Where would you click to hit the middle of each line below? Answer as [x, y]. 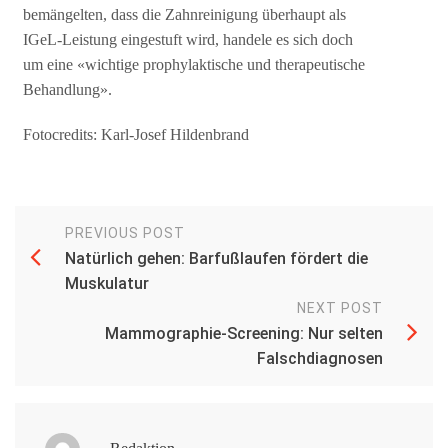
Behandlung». [68, 90]
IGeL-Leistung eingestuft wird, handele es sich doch [188, 40]
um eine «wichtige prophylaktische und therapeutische [194, 65]
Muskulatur [107, 283]
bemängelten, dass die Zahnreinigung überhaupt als [185, 15]
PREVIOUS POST [125, 232]
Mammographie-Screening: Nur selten [244, 333]
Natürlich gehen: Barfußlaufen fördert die [216, 258]
